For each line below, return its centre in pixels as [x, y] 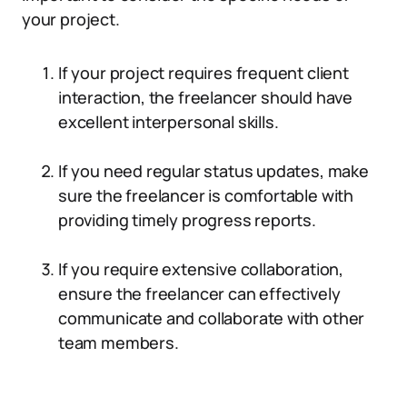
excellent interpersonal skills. [169, 122]
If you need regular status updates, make [213, 171]
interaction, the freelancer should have [205, 97]
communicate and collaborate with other [212, 318]
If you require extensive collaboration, [201, 269]
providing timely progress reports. [187, 220]
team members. [119, 342]
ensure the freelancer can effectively [199, 293]
